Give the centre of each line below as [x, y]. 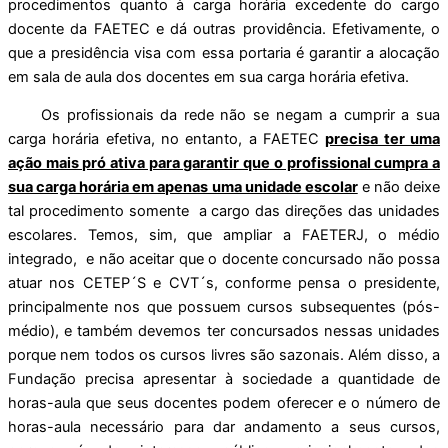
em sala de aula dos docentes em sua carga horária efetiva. [208, 76]
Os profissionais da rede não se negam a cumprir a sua [224, 115]
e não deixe [399, 187]
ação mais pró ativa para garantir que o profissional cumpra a [224, 163]
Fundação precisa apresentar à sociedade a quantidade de [224, 379]
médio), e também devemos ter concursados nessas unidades [224, 331]
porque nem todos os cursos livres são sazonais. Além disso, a [224, 355]
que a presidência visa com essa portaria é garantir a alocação [224, 52]
